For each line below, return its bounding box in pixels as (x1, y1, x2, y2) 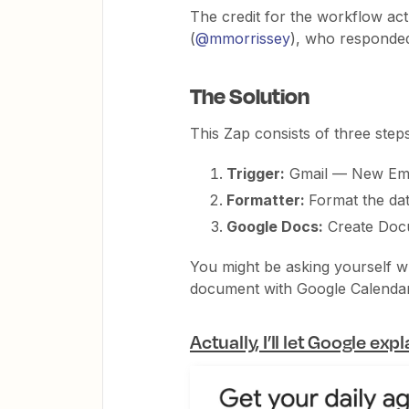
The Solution (190, 78, 309, 111)
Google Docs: (226, 216, 323, 236)
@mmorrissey (195, 28, 290, 47)
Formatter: (226, 190, 309, 209)
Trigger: (226, 163, 285, 183)
